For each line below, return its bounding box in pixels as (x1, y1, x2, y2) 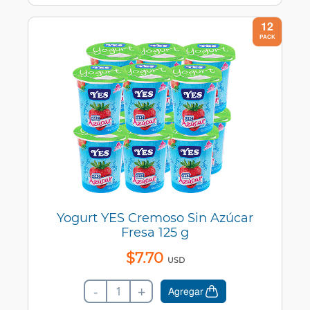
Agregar (168, 285, 203, 298)
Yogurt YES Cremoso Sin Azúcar (57, 210, 253, 226)
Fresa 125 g (121, 225, 189, 241)
